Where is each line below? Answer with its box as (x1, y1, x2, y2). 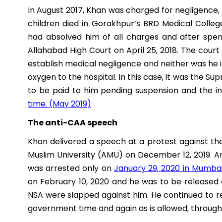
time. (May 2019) (28, 98, 91, 110)
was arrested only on (28, 163, 114, 174)
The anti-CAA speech (28, 117, 117, 129)
